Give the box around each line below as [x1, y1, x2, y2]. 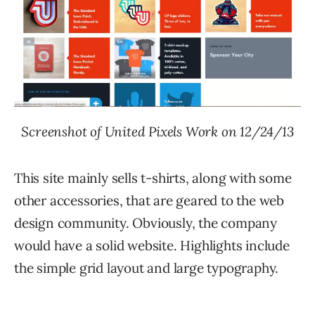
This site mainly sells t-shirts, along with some [14, 169, 292, 187]
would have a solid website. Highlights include [14, 237, 290, 255]
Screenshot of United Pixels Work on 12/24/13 [21, 123, 294, 141]
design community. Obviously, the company [14, 214, 277, 232]
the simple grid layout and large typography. [14, 259, 279, 277]
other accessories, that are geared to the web [14, 192, 284, 210]
